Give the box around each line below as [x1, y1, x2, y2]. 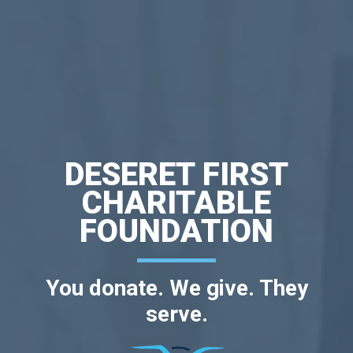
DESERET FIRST [65, 155, 288, 193]
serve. [145, 300, 208, 327]
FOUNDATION [80, 212, 273, 250]
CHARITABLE [82, 184, 271, 221]
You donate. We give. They [45, 274, 308, 301]
